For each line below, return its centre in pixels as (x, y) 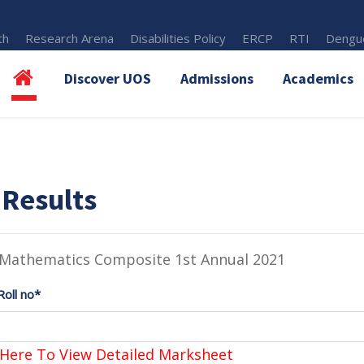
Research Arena (70, 38)
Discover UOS (108, 78)
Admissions (217, 78)
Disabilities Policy (178, 38)
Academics (318, 78)
